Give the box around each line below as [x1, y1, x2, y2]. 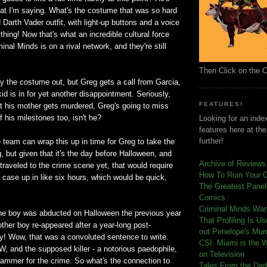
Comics [199, 193, 225, 203]
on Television [199, 250, 244, 259]
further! [199, 136, 223, 146]
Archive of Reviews [199, 159, 266, 169]
